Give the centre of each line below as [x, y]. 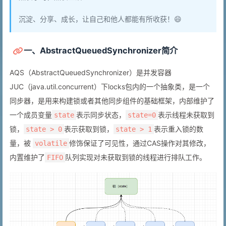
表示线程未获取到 [186, 115]
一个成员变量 [31, 115]
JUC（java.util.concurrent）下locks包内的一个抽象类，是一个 [110, 87]
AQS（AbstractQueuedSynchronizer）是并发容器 [91, 72]
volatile [51, 143]
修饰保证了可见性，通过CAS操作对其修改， [140, 143]
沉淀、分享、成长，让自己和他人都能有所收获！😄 [100, 19]
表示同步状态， [101, 115]
